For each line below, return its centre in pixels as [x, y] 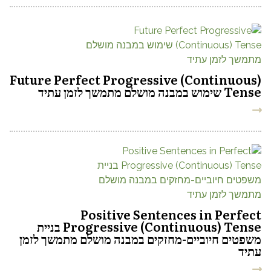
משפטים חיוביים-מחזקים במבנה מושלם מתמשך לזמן [140, 238]
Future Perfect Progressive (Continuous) [135, 79]
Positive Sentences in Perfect [171, 214]
